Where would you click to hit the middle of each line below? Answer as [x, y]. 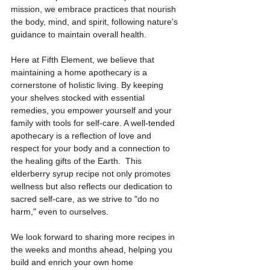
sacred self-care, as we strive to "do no [86, 199]
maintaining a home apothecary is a [80, 72]
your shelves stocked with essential [79, 98]
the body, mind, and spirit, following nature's [96, 22]
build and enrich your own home [73, 262]
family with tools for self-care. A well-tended [94, 123]
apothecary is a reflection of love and [82, 136]
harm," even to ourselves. [60, 212]
